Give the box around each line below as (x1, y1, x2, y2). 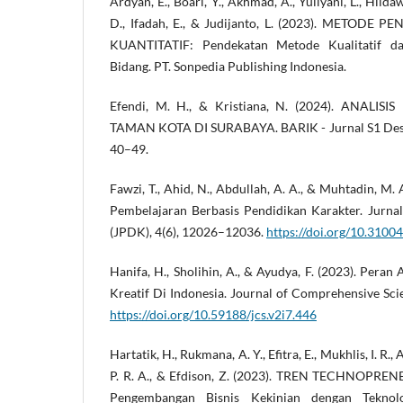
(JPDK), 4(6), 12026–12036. (110, 223, 266, 239)
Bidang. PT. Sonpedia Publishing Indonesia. (110, 58, 346, 74)
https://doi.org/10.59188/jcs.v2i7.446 (110, 306, 317, 322)
